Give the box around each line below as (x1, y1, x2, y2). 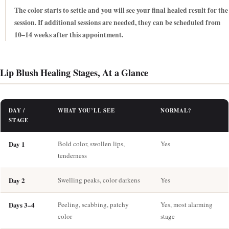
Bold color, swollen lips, (58, 139, 125, 148)
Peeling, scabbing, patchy (58, 199, 129, 209)
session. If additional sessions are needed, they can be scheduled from (14, 17, 220, 28)
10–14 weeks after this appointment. (14, 30, 123, 40)
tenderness (58, 150, 87, 160)
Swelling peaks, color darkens (58, 175, 140, 185)
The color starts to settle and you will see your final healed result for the (14, 5, 228, 16)
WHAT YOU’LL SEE (58, 106, 115, 114)
